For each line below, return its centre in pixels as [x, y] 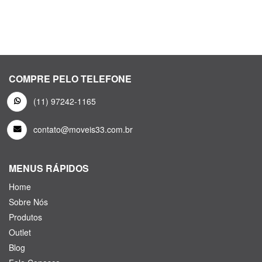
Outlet [20, 232]
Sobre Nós [28, 202]
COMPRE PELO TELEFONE [70, 79]
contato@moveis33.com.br [83, 130]
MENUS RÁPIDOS [49, 168]
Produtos [25, 217]
